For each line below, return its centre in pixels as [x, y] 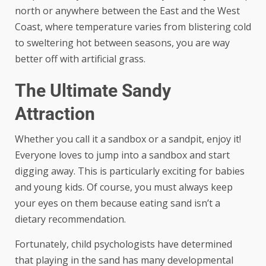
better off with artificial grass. [80, 58]
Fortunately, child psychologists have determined [123, 244]
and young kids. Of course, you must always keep [124, 187]
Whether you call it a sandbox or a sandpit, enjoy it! [128, 139]
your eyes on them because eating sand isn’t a [118, 203]
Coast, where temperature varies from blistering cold [133, 26]
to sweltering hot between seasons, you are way [122, 42]
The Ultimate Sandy [93, 90]
